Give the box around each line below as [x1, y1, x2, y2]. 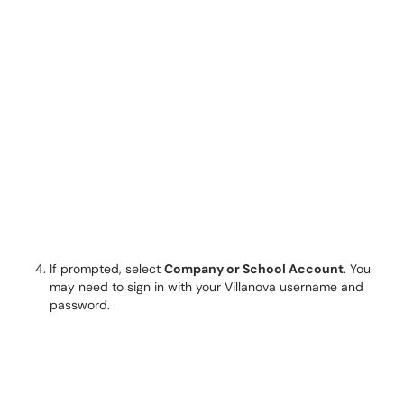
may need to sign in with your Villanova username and [50, 279, 363, 295]
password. [50, 297, 110, 313]
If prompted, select [50, 261, 164, 277]
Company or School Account [164, 261, 344, 277]
